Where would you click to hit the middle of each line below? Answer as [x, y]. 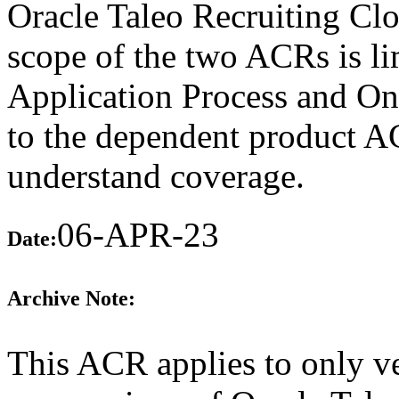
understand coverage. [156, 175]
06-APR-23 [138, 234]
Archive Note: [71, 299]
